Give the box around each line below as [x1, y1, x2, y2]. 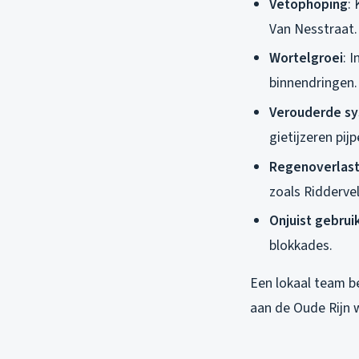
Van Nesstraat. [269, 18, 357, 39]
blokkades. [269, 236, 333, 256]
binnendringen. [269, 73, 357, 94]
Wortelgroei [269, 48, 343, 69]
